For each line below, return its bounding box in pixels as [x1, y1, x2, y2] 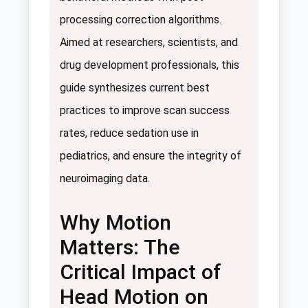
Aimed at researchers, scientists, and [60, 35, 238, 49]
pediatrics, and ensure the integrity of [60, 148, 241, 162]
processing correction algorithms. [60, 12, 221, 26]
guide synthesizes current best [60, 80, 210, 94]
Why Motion [60, 210, 171, 234]
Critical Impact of [60, 259, 221, 284]
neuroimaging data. [60, 171, 150, 185]
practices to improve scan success [60, 103, 230, 117]
